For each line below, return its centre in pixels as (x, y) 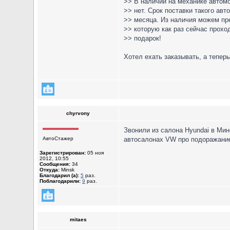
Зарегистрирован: (63, 153)
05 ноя (95, 153)
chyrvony (78, 113)
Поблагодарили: (60, 181)
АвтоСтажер (58, 138)
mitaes (78, 219)
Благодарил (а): (59, 175)
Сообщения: (55, 164)
